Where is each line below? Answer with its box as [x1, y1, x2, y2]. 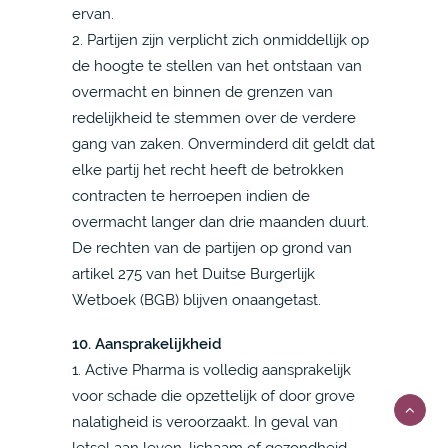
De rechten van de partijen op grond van [72, 239, 352, 256]
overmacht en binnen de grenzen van [72, 83, 333, 100]
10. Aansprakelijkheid [72, 335, 222, 352]
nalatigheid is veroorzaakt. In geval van [72, 413, 338, 430]
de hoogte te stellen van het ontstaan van [72, 57, 362, 74]
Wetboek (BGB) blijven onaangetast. [72, 291, 321, 308]
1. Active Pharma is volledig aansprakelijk [72, 361, 351, 378]
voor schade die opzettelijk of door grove [72, 387, 355, 404]
